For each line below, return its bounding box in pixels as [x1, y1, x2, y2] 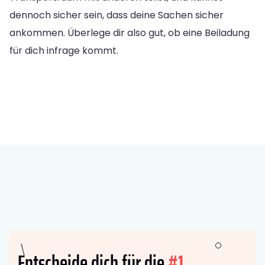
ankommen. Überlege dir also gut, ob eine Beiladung [9, 25, 250, 40]
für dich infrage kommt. [9, 43, 118, 57]
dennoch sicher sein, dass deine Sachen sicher [9, 8, 224, 22]
